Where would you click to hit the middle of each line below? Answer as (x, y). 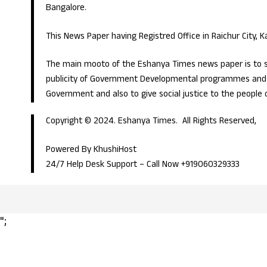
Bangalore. (66, 9)
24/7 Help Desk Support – (96, 165)
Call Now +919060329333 (194, 165)
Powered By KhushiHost (91, 150)
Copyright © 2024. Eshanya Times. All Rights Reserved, (151, 122)
